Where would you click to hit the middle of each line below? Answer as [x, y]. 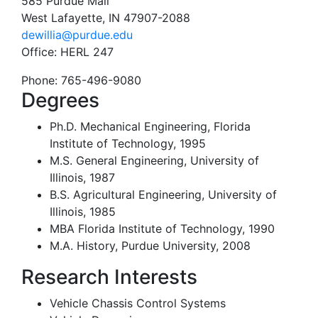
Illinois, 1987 [82, 177]
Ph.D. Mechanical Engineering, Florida [150, 126]
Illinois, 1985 [83, 211]
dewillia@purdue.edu [77, 34]
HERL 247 [87, 51]
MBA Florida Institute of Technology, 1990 [162, 228]
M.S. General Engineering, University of [154, 160]
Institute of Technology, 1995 [128, 143]
